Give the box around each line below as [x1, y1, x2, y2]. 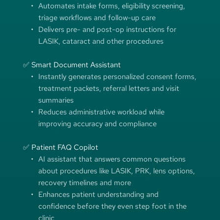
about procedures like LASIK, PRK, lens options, [38, 165, 195, 176]
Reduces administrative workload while [38, 107, 165, 117]
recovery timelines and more [38, 177, 133, 188]
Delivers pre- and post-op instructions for [38, 24, 176, 34]
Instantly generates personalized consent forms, [38, 71, 196, 82]
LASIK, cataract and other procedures [38, 36, 164, 46]
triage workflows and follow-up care [38, 12, 156, 23]
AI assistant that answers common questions [38, 154, 186, 164]
